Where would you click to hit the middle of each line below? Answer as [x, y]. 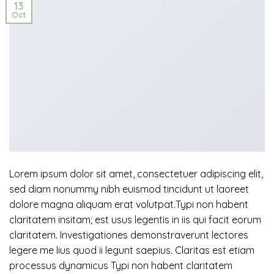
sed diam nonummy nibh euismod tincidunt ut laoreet [129, 189]
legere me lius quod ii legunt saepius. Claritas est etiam [132, 250]
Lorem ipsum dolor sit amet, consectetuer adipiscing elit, [136, 173]
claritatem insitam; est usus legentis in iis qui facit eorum [135, 219]
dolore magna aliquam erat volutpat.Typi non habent [129, 204]
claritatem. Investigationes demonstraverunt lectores [129, 235]
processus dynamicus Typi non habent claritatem [121, 265]
